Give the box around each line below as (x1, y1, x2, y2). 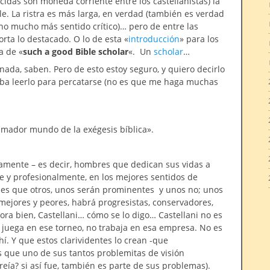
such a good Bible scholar (23, 46, 128, 57)
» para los (180, 33, 219, 45)
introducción (128, 33, 180, 45)
